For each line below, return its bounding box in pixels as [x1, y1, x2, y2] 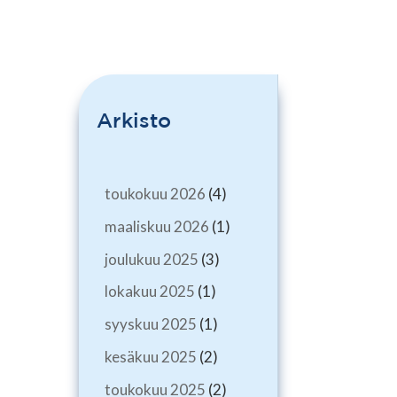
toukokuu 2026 [104, 183, 206, 203]
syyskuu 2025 [104, 315, 197, 334]
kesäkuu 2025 [104, 347, 197, 367]
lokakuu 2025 [104, 282, 195, 301]
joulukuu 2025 [104, 249, 198, 269]
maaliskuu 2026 [104, 216, 209, 236]
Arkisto [97, 108, 172, 132]
